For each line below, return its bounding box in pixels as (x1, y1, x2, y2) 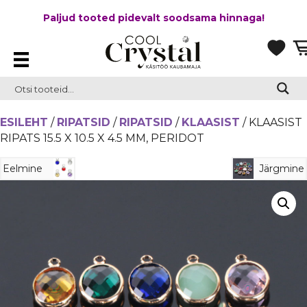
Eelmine (3, 162, 42, 175)
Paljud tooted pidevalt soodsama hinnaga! (42, 12, 265, 24)
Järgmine (259, 162, 304, 175)
